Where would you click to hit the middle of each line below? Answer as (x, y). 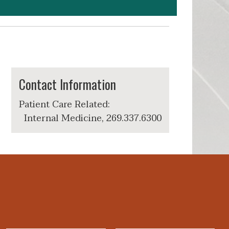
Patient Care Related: (64, 105)
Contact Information (67, 84)
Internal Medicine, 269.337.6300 (93, 118)
